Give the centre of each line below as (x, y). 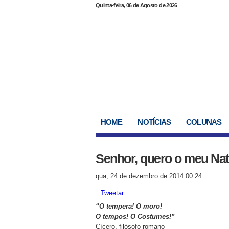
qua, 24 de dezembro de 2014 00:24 (149, 176)
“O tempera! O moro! (129, 206)
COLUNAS (204, 122)
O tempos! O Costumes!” (135, 216)
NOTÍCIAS (154, 122)
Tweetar (112, 193)
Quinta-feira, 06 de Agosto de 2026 (136, 5)
